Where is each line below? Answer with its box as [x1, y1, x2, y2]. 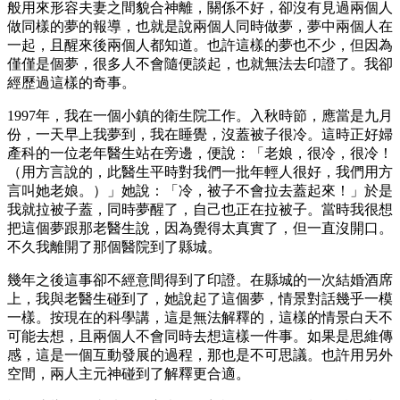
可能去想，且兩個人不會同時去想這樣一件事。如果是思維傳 [7, 328, 393, 344]
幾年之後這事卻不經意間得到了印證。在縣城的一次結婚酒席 [7, 271, 393, 287]
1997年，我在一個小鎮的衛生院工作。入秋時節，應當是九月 [7, 107, 393, 123]
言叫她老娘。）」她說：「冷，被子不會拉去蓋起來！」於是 [7, 182, 393, 198]
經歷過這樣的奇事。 [7, 74, 136, 90]
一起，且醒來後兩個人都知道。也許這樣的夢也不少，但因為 [7, 37, 393, 53]
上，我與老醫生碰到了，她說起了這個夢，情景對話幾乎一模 [7, 290, 393, 306]
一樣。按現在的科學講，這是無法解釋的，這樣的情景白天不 [7, 309, 393, 325]
